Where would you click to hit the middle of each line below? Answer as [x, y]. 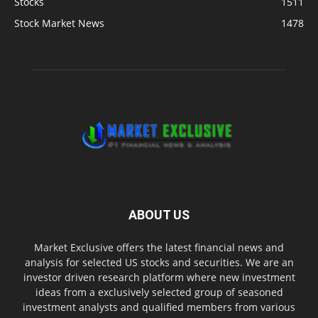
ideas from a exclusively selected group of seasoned [159, 292]
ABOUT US [159, 214]
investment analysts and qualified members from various [159, 307]
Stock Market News [59, 23]
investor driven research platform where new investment [159, 277]
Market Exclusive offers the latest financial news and [159, 247]
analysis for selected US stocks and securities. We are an [159, 262]
